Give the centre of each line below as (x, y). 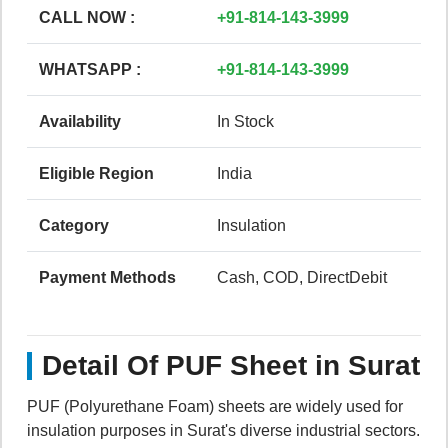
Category (74, 225)
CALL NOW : (87, 17)
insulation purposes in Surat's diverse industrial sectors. (223, 430)
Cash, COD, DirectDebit (302, 277)
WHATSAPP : (90, 69)
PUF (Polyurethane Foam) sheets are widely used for (215, 406)
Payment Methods (107, 277)
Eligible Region (96, 173)
